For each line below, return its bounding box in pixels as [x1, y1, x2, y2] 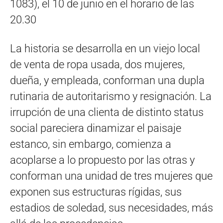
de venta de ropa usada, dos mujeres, [10, 58, 185, 71]
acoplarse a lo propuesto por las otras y [10, 154, 195, 166]
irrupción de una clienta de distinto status [10, 106, 204, 118]
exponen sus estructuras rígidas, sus [10, 186, 182, 198]
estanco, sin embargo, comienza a [10, 138, 171, 150]
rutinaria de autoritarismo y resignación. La [10, 90, 212, 103]
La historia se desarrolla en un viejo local [10, 42, 200, 55]
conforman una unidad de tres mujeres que [10, 170, 213, 182]
